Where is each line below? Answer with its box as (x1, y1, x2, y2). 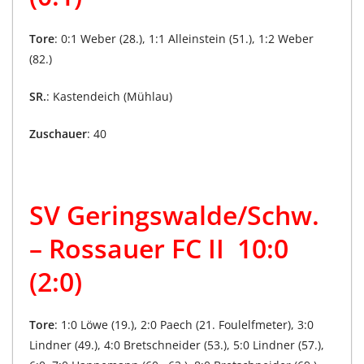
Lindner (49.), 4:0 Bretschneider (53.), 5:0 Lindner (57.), (29, 336, 324, 353)
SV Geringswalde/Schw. (29, 197, 319, 232)
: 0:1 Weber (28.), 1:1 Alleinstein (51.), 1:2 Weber (54, 30, 314, 46)
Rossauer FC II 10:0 (42, 230, 288, 266)
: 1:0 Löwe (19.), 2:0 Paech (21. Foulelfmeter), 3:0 (54, 316, 314, 332)
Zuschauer (29, 125, 87, 141)
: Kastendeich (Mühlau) (46, 88, 172, 104)
